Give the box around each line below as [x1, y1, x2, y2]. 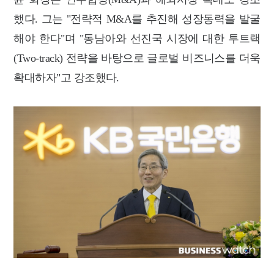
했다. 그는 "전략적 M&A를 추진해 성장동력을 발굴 [13, 13, 261, 25]
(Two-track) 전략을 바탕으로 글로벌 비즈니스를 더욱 [13, 52, 261, 64]
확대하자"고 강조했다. [13, 72, 119, 84]
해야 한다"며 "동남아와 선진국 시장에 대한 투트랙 [13, 32, 261, 45]
